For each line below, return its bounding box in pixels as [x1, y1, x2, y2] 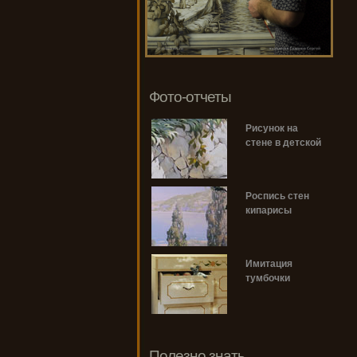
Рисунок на [245, 123, 298, 135]
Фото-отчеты [149, 88, 231, 106]
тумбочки [245, 273, 290, 284]
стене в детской [245, 137, 321, 149]
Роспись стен [245, 190, 309, 202]
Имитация [245, 258, 292, 270]
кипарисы [245, 205, 292, 217]
